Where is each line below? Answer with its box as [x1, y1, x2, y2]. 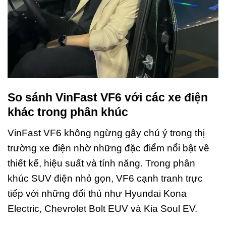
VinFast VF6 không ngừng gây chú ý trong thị [8, 127, 205, 138]
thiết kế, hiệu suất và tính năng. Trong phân [8, 157, 195, 168]
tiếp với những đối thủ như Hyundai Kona [8, 188, 187, 199]
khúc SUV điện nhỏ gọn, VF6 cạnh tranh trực [8, 173, 203, 184]
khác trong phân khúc [8, 105, 128, 119]
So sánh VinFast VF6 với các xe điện [8, 91, 208, 104]
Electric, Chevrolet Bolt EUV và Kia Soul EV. [8, 203, 197, 214]
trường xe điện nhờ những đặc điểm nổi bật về [8, 142, 209, 153]
